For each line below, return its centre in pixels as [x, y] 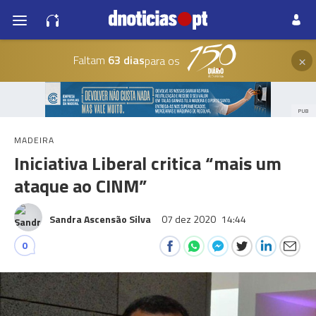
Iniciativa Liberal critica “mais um [148, 163]
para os [162, 61]
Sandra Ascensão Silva [100, 219]
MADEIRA [34, 140]
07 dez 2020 [190, 219]
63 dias [124, 60]
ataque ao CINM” [80, 186]
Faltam [89, 60]
